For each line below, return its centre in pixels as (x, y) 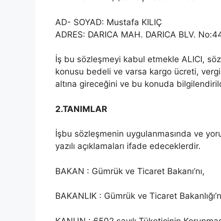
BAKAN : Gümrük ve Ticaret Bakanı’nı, (130, 171)
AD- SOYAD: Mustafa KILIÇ (109, 22)
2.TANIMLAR (81, 109)
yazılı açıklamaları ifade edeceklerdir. (128, 146)
